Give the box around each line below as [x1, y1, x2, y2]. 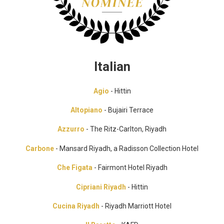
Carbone [25, 144, 54, 152]
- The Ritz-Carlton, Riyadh [84, 125, 166, 133]
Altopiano [70, 105, 104, 114]
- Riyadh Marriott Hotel [99, 201, 171, 210]
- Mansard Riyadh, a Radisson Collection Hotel [54, 144, 198, 152]
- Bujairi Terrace [104, 105, 153, 114]
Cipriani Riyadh [76, 182, 127, 191]
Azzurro [57, 125, 84, 133]
